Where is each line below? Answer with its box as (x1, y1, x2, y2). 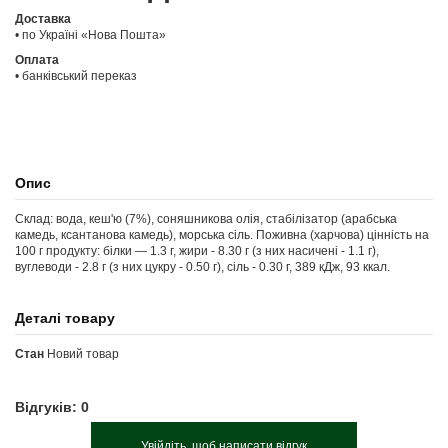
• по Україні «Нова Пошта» (15, 27, 166, 42)
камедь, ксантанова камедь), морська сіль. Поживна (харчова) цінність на (15, 227, 429, 242)
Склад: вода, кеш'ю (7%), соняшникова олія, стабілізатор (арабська (15, 211, 397, 226)
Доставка (15, 11, 71, 26)
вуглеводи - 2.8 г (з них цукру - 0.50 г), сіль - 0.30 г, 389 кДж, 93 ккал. (15, 259, 390, 274)
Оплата (15, 53, 59, 68)
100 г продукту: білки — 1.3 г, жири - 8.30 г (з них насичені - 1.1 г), (15, 243, 379, 258)
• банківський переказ (15, 69, 137, 84)
